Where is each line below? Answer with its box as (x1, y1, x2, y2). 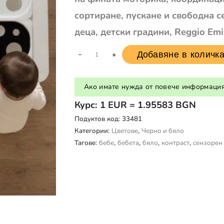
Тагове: (74, 137, 99, 147)
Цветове (111, 125, 138, 135)
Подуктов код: (74, 113, 122, 123)
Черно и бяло (141, 125, 184, 135)
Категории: (74, 125, 111, 135)
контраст (161, 137, 189, 147)
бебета (117, 137, 139, 147)
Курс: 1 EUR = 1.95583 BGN (74, 98, 196, 111)
